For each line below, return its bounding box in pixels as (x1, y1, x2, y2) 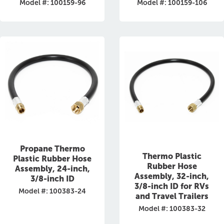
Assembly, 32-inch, (134, 171, 209, 181)
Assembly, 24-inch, (14, 164, 90, 174)
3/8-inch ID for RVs (134, 181, 209, 191)
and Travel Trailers (135, 191, 208, 201)
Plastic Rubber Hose (13, 154, 91, 164)
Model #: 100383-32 (138, 204, 205, 213)
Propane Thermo (19, 144, 85, 154)
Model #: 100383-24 (18, 187, 86, 196)
